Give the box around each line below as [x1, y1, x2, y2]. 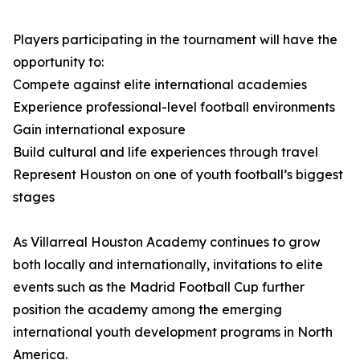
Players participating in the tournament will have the [13, 31, 337, 48]
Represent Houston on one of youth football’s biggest [13, 166, 343, 183]
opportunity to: [13, 54, 104, 71]
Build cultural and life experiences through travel [13, 144, 318, 161]
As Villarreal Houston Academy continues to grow [13, 234, 321, 251]
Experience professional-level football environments [13, 99, 335, 116]
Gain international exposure [13, 121, 186, 138]
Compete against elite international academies [13, 76, 307, 93]
